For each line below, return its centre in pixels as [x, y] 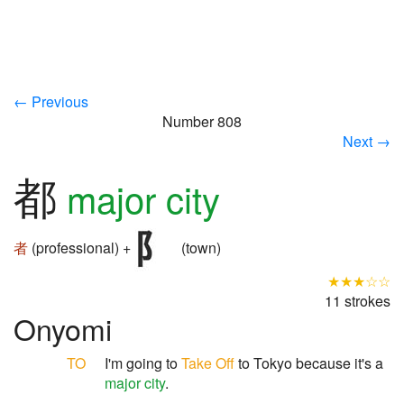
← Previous [51, 101]
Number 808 [202, 121]
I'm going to [143, 363]
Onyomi [63, 328]
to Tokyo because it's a [309, 363]
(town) [199, 248]
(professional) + [81, 248]
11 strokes [358, 301]
